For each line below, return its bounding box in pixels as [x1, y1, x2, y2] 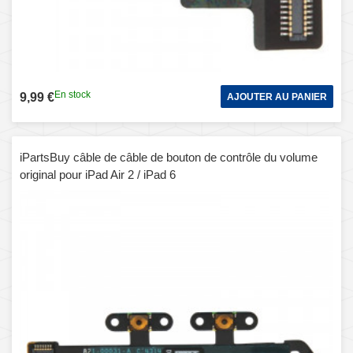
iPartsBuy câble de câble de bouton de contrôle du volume [20, 150, 318, 164]
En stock [54, 88, 91, 100]
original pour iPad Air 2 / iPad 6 [20, 167, 176, 181]
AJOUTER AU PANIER [227, 91, 327, 102]
